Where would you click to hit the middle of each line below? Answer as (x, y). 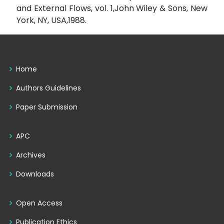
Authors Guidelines (48, 88)
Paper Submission (47, 107)
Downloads (35, 174)
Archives (31, 155)
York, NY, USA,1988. (51, 20)
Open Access (39, 203)
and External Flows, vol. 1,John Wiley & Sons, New (112, 8)
